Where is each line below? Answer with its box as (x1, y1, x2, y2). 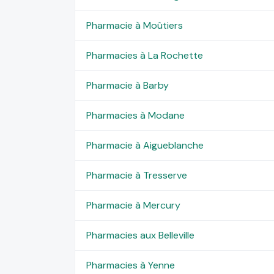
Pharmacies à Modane (86, 108, 185, 122)
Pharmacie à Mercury (86, 198, 180, 212)
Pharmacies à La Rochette (86, 48, 203, 62)
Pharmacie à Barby (86, 78, 169, 92)
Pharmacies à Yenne (86, 258, 175, 272)
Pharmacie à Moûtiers (86, 18, 183, 32)
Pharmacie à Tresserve (86, 168, 187, 182)
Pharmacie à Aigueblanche (86, 138, 204, 152)
